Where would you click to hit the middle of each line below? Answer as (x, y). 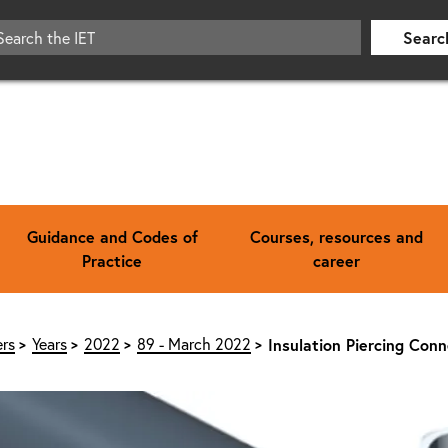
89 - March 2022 (193, 343)
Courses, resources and (336, 236)
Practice (112, 260)
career (336, 260)
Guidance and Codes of (112, 236)
